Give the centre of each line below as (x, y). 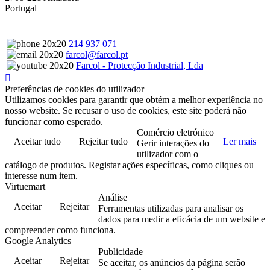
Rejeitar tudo (103, 142)
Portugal (21, 8)
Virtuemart (25, 187)
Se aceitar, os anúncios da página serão (172, 263)
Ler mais (240, 142)
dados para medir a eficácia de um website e (182, 219)
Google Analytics (38, 241)
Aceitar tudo (37, 142)
